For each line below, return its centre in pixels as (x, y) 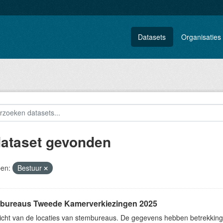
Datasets (152, 37)
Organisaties (201, 37)
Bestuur (30, 168)
